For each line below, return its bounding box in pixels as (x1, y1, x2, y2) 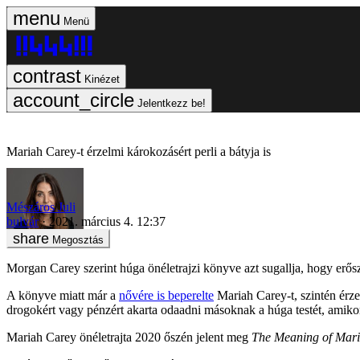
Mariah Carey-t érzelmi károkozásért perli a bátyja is (6, 145, 271, 158)
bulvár (6, 214, 39, 228)
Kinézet (84, 73, 120, 85)
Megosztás (52, 233, 104, 246)
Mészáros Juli (6, 199, 76, 214)
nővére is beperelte (119, 288, 214, 302)
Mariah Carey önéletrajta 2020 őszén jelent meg (6, 329, 252, 344)
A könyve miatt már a (6, 288, 119, 302)
